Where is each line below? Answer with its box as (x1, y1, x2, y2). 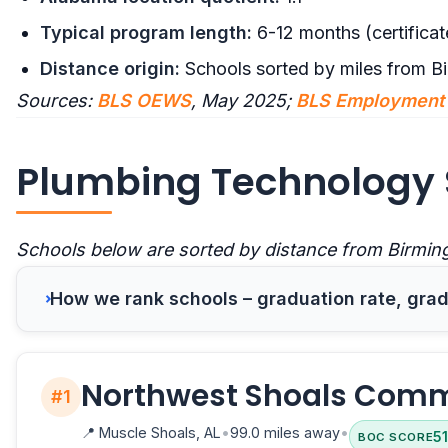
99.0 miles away (230, 424, 340, 442)
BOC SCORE (358, 429, 434, 444)
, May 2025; (191, 90, 296, 112)
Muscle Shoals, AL (95, 424, 221, 442)
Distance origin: (40, 58, 180, 80)
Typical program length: (40, 22, 252, 44)
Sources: (16, 90, 97, 112)
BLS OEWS (97, 90, 191, 112)
